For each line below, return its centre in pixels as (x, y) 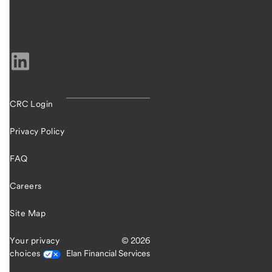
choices (26, 253)
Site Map (28, 213)
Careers (26, 186)
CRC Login (32, 104)
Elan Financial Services (108, 253)
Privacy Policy (37, 131)
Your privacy (35, 241)
